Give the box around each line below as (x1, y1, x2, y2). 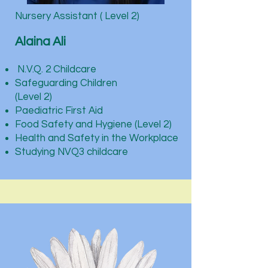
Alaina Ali (15, 35, 66, 48)
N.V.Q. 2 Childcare (15, 64, 96, 75)
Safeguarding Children (15, 78, 117, 89)
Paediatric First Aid (15, 105, 103, 116)
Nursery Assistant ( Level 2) (15, 11, 139, 22)
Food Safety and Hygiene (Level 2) (15, 119, 172, 130)
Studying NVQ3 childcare (15, 147, 128, 157)
